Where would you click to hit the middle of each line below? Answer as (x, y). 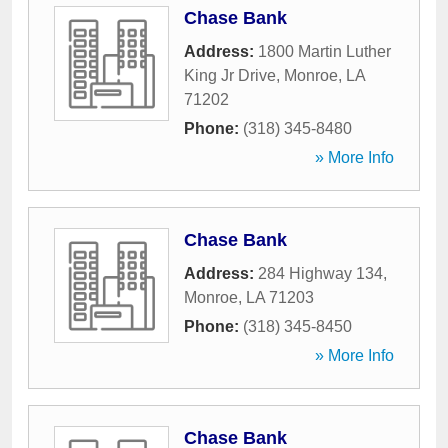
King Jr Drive (230, 75)
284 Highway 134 (320, 273)
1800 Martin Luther (324, 51)
